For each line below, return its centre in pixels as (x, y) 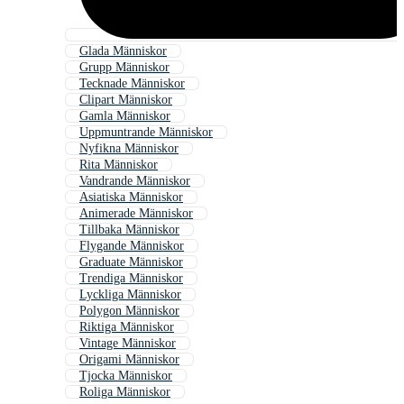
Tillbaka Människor (129, 230)
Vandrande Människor (135, 181)
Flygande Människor (132, 246)
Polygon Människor (129, 311)
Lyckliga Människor (130, 295)
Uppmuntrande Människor (146, 133)
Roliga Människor (125, 392)
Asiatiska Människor (131, 197)
